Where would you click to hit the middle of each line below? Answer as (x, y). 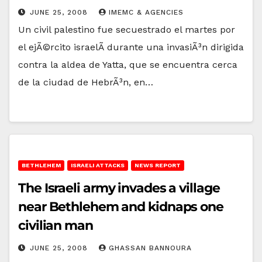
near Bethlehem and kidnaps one (121, 206)
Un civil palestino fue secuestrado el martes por (127, 29)
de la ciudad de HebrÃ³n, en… (86, 82)
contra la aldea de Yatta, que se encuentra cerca (128, 64)
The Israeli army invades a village (119, 188)
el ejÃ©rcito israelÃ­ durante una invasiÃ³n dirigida (131, 47)
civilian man (56, 225)
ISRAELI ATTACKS (98, 165)
